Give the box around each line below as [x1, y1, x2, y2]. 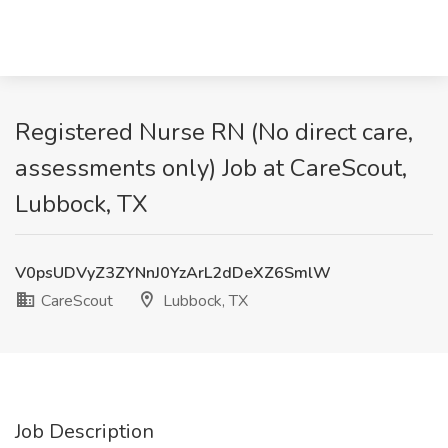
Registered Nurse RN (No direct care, [15, 116, 413, 148]
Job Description [15, 418, 154, 445]
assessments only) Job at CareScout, [15, 152, 407, 184]
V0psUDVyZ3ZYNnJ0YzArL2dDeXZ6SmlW [15, 262, 331, 284]
